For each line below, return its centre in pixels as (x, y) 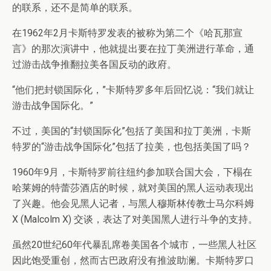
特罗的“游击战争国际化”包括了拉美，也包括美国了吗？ (132, 147)
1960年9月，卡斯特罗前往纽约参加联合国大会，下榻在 (132, 172)
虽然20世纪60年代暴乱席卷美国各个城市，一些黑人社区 (134, 245)
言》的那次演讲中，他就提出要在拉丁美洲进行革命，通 (133, 49)
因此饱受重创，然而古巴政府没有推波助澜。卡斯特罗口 (133, 261)
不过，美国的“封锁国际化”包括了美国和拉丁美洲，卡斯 (132, 131)
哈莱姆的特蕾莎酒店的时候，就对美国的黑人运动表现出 (133, 188)
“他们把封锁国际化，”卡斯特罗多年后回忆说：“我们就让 (133, 90)
